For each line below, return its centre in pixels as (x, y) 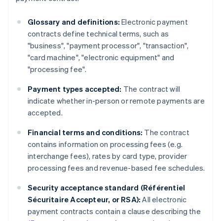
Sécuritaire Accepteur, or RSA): (84, 200)
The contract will (151, 89)
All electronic (164, 200)
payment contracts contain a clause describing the (114, 211)
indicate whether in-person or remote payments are (116, 101)
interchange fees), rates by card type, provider (108, 156)
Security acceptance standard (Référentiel (107, 188)
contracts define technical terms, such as (98, 34)
